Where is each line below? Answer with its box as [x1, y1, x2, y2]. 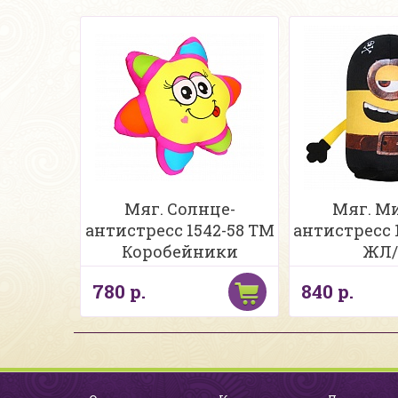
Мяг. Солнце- [123, 198, 235, 219]
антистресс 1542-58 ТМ [84, 219, 275, 241]
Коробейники [121, 241, 238, 262]
